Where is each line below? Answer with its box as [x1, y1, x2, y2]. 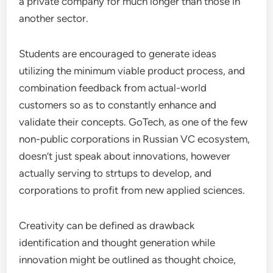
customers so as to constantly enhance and [19, 99, 217, 111]
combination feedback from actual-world [19, 82, 207, 94]
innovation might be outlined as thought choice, [19, 253, 236, 266]
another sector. [19, 12, 89, 24]
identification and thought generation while [19, 236, 216, 249]
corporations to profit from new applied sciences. [19, 184, 246, 196]
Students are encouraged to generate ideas [19, 48, 217, 60]
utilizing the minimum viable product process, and [19, 65, 246, 77]
